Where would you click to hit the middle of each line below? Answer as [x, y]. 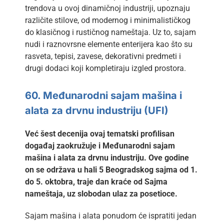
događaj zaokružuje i [63, 145]
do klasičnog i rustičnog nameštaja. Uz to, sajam [110, 32]
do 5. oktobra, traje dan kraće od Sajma [96, 181]
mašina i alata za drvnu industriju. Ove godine [107, 157]
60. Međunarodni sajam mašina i [103, 95]
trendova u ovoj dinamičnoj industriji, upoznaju [107, 8]
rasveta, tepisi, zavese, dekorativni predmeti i [103, 56]
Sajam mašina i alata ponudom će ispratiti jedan [110, 215]
